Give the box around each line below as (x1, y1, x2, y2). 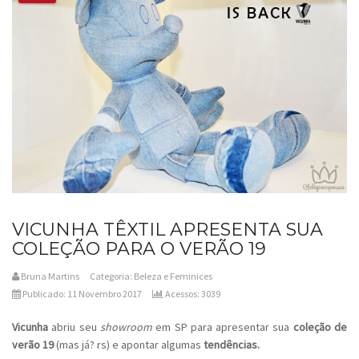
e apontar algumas (112, 337, 201, 353)
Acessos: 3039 (165, 288, 220, 301)
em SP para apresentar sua (151, 320, 290, 335)
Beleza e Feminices (134, 270, 212, 283)
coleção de (289, 320, 348, 335)
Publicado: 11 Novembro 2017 (22, 288, 142, 301)
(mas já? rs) (54, 337, 110, 353)
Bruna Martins (21, 270, 79, 283)
